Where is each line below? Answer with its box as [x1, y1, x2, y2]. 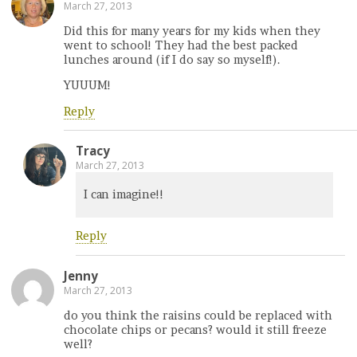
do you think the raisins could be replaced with [64, 308, 332, 324]
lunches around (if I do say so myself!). [64, 52, 280, 67]
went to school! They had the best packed [64, 37, 298, 53]
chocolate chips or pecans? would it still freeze [64, 323, 327, 338]
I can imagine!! [84, 187, 164, 202]
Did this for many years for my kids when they [64, 23, 320, 38]
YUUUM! [64, 78, 112, 93]
